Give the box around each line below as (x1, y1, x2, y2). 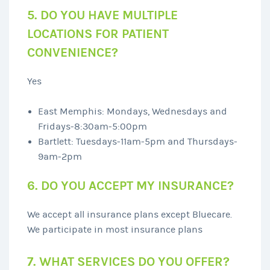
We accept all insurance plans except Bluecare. (27, 209, 232, 220)
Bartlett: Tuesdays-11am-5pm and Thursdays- (37, 136, 237, 147)
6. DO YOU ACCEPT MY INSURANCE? (27, 178, 234, 193)
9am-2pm (37, 151, 82, 162)
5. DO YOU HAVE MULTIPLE (27, 7, 178, 23)
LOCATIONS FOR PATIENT (27, 26, 169, 42)
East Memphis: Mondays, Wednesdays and (37, 105, 227, 117)
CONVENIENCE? (27, 45, 118, 60)
